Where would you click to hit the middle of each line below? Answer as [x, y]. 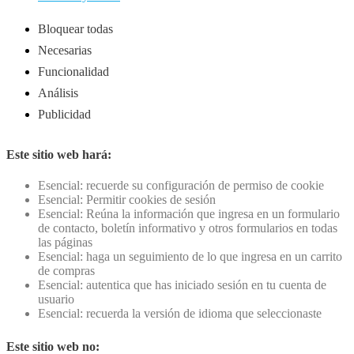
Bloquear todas [75, 28]
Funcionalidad [73, 71]
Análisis [58, 92]
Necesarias [65, 50]
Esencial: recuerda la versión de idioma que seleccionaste [180, 313]
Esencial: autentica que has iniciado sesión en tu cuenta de [182, 284]
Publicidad [64, 114]
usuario [56, 299]
